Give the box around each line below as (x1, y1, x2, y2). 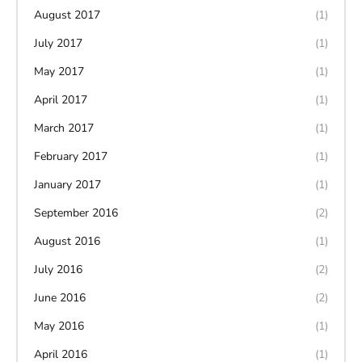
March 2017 (33, 120, 94, 136)
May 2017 (33, 63, 84, 79)
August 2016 (33, 233, 100, 249)
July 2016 (33, 261, 82, 277)
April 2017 (33, 91, 87, 107)
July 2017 (33, 35, 82, 51)
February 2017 (33, 148, 107, 164)
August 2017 (33, 6, 100, 23)
